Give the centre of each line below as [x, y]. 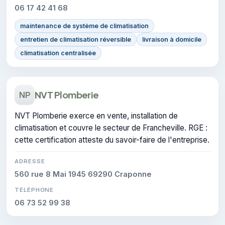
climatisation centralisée [58, 53]
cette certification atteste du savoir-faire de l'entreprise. [112, 140]
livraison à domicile [172, 39]
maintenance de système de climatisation [84, 26]
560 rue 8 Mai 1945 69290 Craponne [83, 174]
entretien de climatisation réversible [76, 39]
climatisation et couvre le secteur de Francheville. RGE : [111, 128]
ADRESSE [30, 161]
